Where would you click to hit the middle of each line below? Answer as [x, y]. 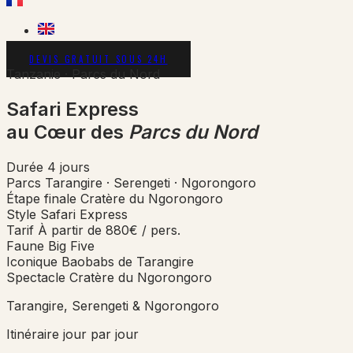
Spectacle [36, 277]
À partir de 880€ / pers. [109, 230]
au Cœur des [67, 132]
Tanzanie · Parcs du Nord [83, 74]
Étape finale [41, 198]
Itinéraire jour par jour [72, 334]
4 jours [69, 167]
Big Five [71, 245]
